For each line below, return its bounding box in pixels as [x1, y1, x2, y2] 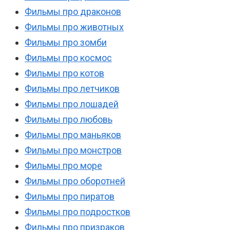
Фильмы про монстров [25, 145, 122, 156]
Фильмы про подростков [25, 206, 130, 218]
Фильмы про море [25, 160, 102, 171]
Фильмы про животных [25, 22, 124, 33]
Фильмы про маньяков [25, 129, 121, 141]
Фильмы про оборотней [25, 176, 125, 187]
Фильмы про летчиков [25, 83, 120, 94]
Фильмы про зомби [25, 37, 107, 48]
